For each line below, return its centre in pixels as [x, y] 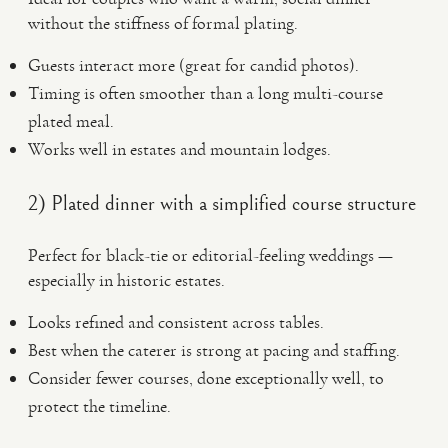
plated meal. [71, 121]
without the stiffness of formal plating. [163, 23]
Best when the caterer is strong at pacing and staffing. [214, 350]
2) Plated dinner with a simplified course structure [222, 204]
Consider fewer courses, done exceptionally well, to [206, 378]
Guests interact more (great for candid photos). [193, 65]
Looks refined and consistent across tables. [176, 322]
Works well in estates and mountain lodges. [179, 149]
